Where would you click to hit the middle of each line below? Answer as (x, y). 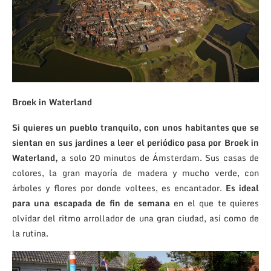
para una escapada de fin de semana (91, 203)
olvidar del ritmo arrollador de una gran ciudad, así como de (135, 218)
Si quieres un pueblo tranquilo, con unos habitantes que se (135, 127)
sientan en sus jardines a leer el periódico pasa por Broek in (135, 142)
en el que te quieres (214, 203)
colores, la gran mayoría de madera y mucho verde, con (135, 172)
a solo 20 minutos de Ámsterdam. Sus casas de (158, 157)
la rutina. (30, 233)
